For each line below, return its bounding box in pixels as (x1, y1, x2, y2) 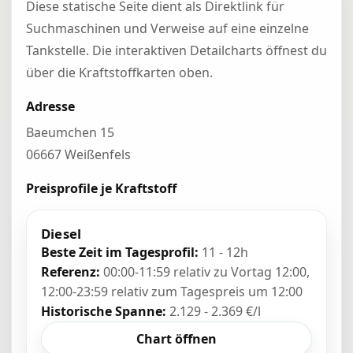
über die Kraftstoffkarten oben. (26, 64, 213, 81)
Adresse (26, 98, 75, 115)
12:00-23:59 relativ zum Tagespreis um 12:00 (41, 283, 303, 300)
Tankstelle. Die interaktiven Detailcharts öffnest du (26, 42, 327, 59)
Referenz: (41, 263, 100, 281)
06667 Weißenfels (26, 146, 131, 163)
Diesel (41, 225, 82, 243)
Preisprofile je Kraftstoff (26, 180, 176, 197)
